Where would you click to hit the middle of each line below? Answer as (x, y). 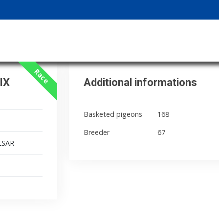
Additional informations (140, 82)
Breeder (97, 132)
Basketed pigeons (113, 114)
